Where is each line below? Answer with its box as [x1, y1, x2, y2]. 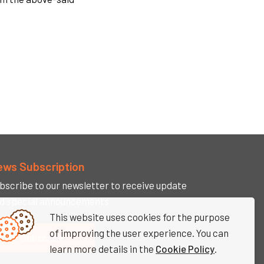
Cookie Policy [156, 242, 215, 255]
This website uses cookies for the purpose [49, 210, 230, 223]
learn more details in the [49, 242, 156, 255]
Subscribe [20, 232, 64, 244]
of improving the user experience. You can [49, 226, 229, 239]
